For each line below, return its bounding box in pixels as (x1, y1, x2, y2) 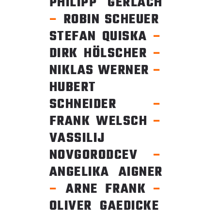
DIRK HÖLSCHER (49, 43, 153, 64)
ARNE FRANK (59, 178, 153, 200)
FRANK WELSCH (49, 110, 153, 132)
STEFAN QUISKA (49, 26, 153, 47)
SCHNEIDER (49, 93, 153, 115)
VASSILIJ (49, 127, 105, 149)
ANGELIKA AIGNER (49, 161, 163, 183)
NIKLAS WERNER (49, 60, 153, 81)
